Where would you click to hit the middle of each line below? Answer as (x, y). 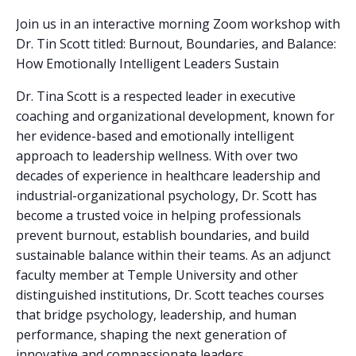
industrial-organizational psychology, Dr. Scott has (166, 196)
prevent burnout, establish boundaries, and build (163, 236)
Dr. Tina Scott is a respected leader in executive (156, 97)
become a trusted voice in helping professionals (159, 216)
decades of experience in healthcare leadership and (168, 176)
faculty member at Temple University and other (157, 275)
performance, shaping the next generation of (151, 335)
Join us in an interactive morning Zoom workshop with (178, 24)
